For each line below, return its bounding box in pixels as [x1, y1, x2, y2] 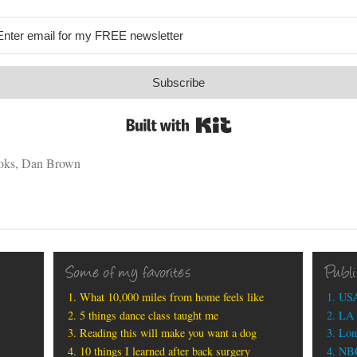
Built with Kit [231, 111, 301, 128]
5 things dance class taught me [80, 307, 219, 323]
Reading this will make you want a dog [80, 325, 257, 341]
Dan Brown [21, 154, 80, 171]
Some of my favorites [66, 263, 190, 284]
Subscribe [152, 75, 205, 89]
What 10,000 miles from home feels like [80, 288, 265, 304]
